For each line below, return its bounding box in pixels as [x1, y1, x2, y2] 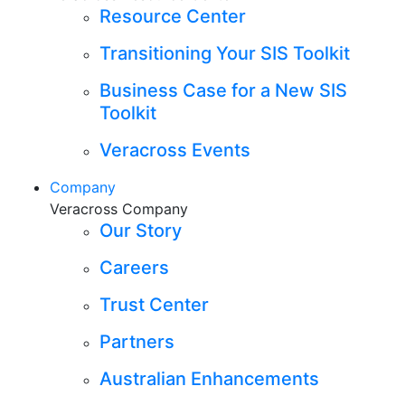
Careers [99, 256, 169, 278]
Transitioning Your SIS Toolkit [99, 42, 350, 64]
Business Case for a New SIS [99, 79, 347, 101]
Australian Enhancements [99, 367, 319, 390]
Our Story [99, 219, 182, 241]
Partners [99, 330, 174, 353]
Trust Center [99, 293, 209, 316]
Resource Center [99, 5, 246, 27]
